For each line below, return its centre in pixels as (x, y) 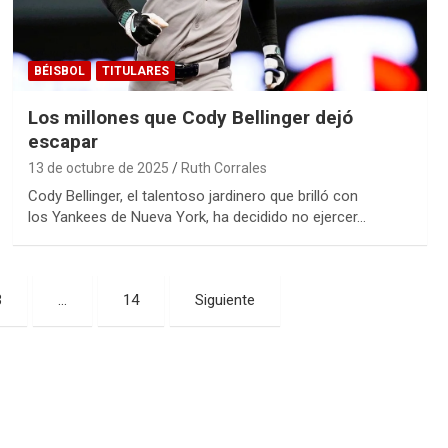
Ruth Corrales (223, 167)
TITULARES (135, 70)
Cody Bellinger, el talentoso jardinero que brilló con (192, 195)
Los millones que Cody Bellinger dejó (190, 117)
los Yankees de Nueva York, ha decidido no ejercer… (196, 216)
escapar (62, 141)
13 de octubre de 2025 (98, 167)
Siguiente (224, 299)
